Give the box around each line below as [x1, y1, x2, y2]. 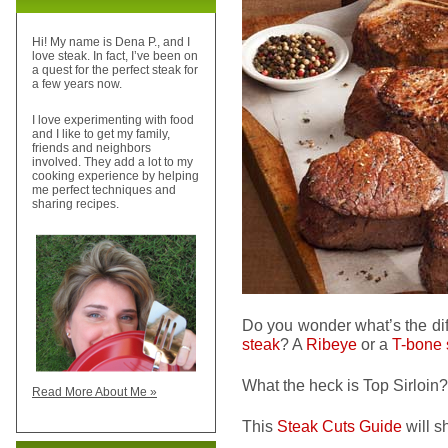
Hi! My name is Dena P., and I [32, 35, 190, 50]
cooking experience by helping [32, 169, 199, 184]
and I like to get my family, [32, 127, 170, 142]
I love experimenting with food [32, 113, 194, 128]
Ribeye [306, 335, 357, 353]
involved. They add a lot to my [32, 155, 193, 170]
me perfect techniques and [32, 183, 176, 198]
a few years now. [32, 77, 122, 92]
